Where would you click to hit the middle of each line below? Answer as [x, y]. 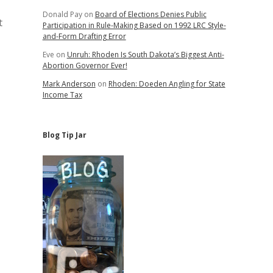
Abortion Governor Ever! [85, 66]
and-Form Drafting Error [84, 36]
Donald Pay [62, 14]
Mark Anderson [69, 84]
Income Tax [62, 95]
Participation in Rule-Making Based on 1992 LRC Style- [134, 25]
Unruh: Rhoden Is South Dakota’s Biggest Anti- [145, 55]
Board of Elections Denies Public [151, 14]
